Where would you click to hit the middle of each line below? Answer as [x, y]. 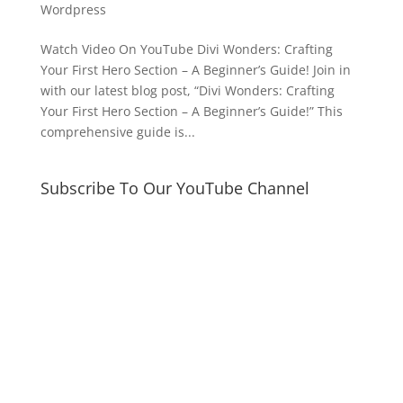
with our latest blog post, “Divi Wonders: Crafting [187, 90]
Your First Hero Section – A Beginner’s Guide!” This [191, 111]
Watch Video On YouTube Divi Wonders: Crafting [186, 49]
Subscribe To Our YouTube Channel [175, 188]
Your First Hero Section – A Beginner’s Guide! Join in [195, 69]
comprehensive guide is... [117, 131]
